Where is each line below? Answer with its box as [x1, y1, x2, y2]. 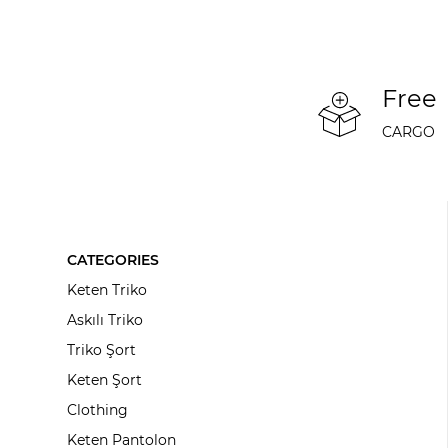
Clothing [67, 401, 129, 420]
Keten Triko [67, 281, 148, 300]
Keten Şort [67, 371, 143, 390]
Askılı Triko [67, 311, 144, 330]
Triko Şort [67, 341, 137, 360]
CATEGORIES [67, 251, 160, 270]
